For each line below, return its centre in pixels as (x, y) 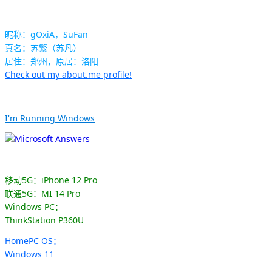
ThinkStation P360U (44, 220)
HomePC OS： (33, 241)
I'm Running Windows (50, 118)
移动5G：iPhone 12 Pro (51, 180)
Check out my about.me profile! (68, 75)
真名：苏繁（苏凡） (43, 48)
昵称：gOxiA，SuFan (46, 35)
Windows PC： (34, 207)
